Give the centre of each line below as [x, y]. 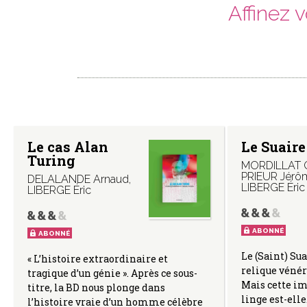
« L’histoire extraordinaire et [98, 259]
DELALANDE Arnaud [78, 180]
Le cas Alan [68, 147]
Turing [51, 161]
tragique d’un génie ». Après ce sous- [112, 273]
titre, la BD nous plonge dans [96, 288]
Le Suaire [273, 147]
